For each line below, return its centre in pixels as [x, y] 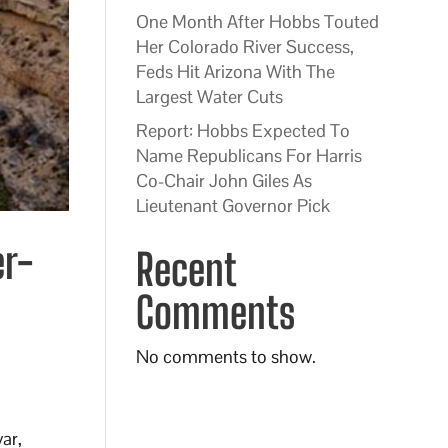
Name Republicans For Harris [248, 155]
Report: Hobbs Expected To [242, 130]
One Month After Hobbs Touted [257, 21]
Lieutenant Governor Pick [232, 205]
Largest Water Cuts [209, 96]
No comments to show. [225, 356]
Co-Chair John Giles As [223, 180]
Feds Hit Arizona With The [235, 71]
